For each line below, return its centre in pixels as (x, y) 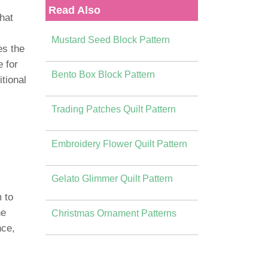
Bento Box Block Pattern (103, 74)
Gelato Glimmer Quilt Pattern (112, 179)
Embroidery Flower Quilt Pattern (119, 144)
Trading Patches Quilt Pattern (114, 109)
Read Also (74, 10)
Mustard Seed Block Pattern (111, 40)
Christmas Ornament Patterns (114, 213)
